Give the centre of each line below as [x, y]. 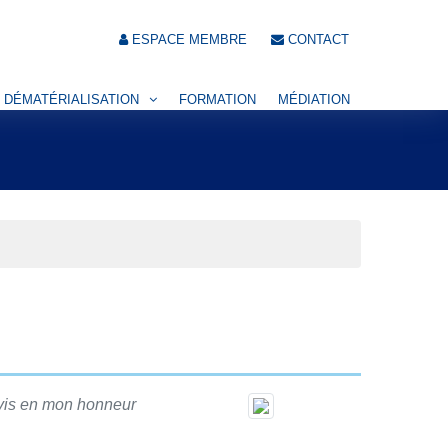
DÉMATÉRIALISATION [71, 99]
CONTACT [316, 39]
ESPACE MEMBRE [187, 39]
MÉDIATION [314, 99]
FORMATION [217, 99]
